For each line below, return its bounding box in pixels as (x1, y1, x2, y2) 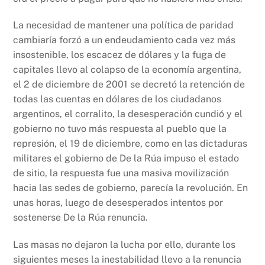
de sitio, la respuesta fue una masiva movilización (13, 167, 230, 179)
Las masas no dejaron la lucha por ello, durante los (13, 239, 236, 251)
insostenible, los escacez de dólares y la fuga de (13, 49, 227, 61)
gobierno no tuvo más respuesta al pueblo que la (13, 123, 227, 135)
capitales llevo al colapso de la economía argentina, (13, 64, 242, 76)
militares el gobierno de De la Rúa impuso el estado (13, 153, 240, 164)
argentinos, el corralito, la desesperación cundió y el (13, 108, 243, 120)
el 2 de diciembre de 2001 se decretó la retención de (13, 79, 245, 91)
